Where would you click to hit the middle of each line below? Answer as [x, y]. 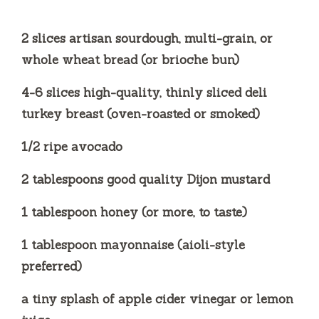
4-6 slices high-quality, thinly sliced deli [144, 92]
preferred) [52, 266]
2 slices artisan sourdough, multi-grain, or [147, 38]
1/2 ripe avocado [72, 146]
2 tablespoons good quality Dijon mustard [146, 179]
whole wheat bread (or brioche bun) [130, 59]
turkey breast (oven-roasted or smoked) [141, 114]
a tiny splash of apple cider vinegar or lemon [157, 299]
